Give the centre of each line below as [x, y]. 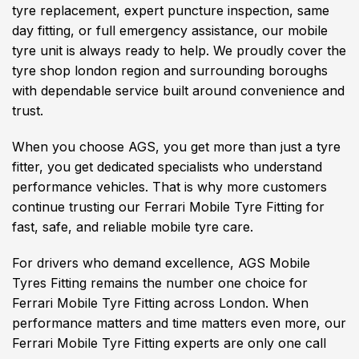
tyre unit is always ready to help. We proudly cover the [179, 50]
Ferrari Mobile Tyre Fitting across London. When [160, 303]
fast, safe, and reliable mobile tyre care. [133, 227]
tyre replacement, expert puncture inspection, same [171, 10]
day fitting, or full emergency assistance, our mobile [170, 30]
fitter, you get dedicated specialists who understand [167, 167]
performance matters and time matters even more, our [179, 323]
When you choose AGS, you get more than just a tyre [176, 147]
